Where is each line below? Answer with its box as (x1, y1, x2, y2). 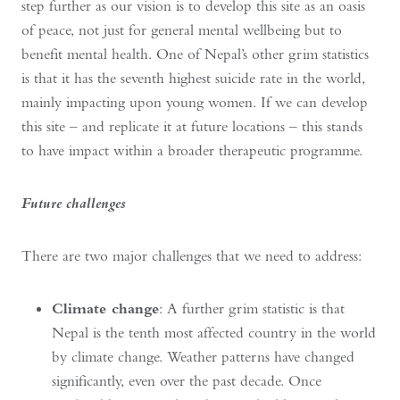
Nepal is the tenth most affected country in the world (52, 322, 376, 342)
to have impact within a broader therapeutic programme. (21, 140, 362, 160)
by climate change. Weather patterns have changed (52, 346, 354, 366)
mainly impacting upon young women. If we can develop (21, 92, 368, 112)
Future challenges (21, 193, 126, 212)
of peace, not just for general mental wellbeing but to (21, 20, 342, 39)
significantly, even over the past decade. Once (52, 371, 321, 390)
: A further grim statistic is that (159, 298, 345, 318)
